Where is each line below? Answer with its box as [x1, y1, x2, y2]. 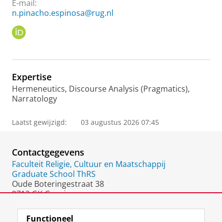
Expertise [12, 71, 52, 83]
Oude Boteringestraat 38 [12, 178, 104, 189]
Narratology [12, 93, 57, 104]
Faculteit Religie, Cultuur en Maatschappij [12, 159, 166, 169]
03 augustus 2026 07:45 [81, 117, 159, 127]
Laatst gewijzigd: [12, 117, 67, 127]
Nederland [12, 198, 52, 209]
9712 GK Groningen [12, 188, 85, 199]
